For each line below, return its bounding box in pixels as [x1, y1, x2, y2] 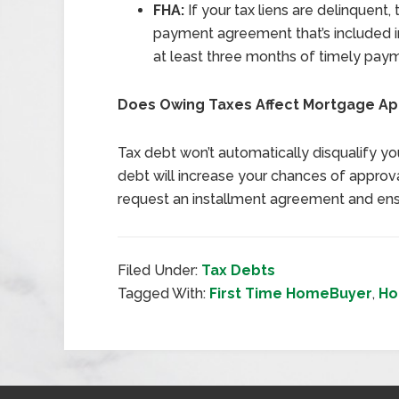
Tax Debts [201, 262, 275, 279]
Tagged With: [118, 285, 209, 302]
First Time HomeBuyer [209, 285, 372, 302]
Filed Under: [118, 262, 201, 279]
